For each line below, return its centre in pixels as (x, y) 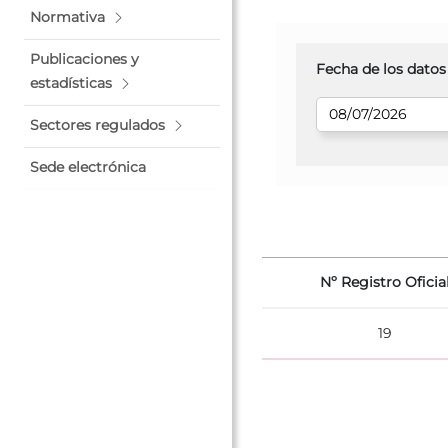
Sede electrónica (88, 167)
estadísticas (71, 83)
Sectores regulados (97, 125)
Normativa (67, 17)
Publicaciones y (84, 59)
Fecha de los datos (381, 68)
